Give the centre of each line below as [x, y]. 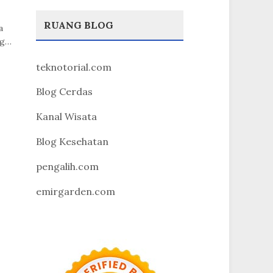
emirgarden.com [75, 191]
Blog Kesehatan [72, 141]
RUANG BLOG [78, 25]
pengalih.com [67, 166]
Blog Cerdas [64, 92]
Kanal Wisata [66, 117]
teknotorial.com [73, 67]
